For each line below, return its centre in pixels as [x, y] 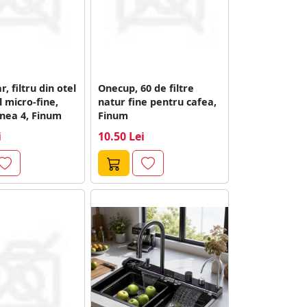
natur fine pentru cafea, [158, 101]
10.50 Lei [122, 136]
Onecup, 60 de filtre [146, 88]
